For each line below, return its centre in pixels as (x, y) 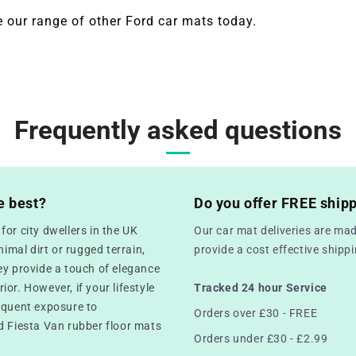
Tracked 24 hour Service (261, 287)
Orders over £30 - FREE (256, 313)
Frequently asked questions (178, 130)
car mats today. (205, 21)
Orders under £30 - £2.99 (261, 338)
